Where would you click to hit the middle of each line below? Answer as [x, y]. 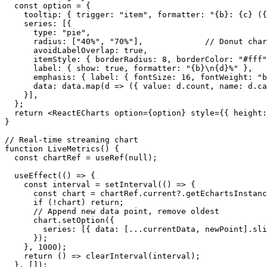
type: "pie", [48, 32]
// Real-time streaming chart [72, 139]
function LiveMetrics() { [62, 148]
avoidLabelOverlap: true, [76, 50]
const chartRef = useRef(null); [81, 157]
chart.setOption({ [60, 220]
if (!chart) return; [64, 202]
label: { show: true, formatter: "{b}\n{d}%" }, [129, 68]
